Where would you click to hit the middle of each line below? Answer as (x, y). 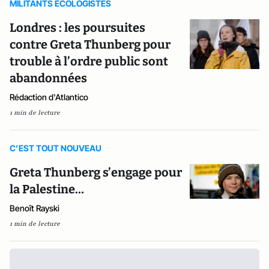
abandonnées (48, 78)
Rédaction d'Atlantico (49, 97)
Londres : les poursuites (77, 28)
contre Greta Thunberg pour (90, 44)
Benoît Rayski (35, 208)
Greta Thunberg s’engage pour (96, 172)
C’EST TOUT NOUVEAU (56, 148)
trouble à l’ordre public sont (89, 61)
